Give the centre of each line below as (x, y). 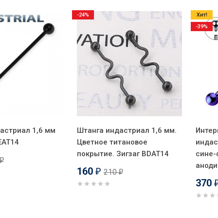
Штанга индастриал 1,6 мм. (127, 130)
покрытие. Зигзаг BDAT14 (123, 154)
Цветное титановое (112, 142)
